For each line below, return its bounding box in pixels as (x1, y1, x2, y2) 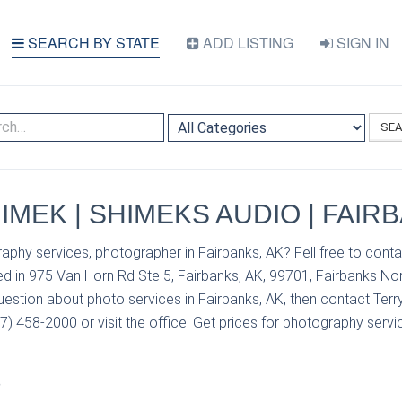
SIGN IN (333, 32, 389, 53)
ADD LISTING (199, 32, 293, 53)
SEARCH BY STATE (24, 32, 160, 53)
